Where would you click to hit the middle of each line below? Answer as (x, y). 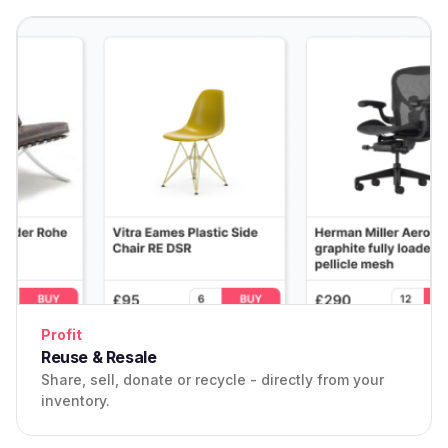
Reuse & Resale (99, 357)
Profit (61, 335)
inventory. (75, 401)
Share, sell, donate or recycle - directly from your (212, 380)
